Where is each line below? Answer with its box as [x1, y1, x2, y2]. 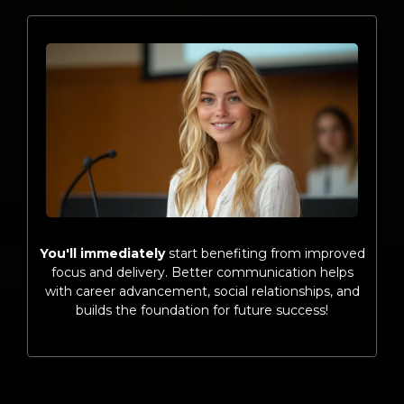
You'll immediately [39, 245, 165, 262]
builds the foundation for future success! [76, 302, 328, 319]
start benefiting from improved [164, 245, 365, 262]
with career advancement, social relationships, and [44, 283, 360, 300]
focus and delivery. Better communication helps [50, 264, 353, 281]
